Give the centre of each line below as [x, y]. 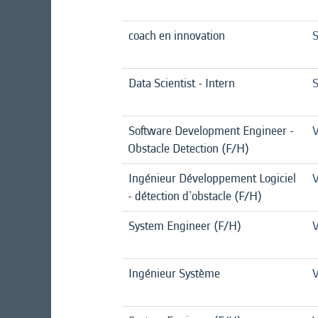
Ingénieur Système [174, 273]
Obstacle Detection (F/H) [188, 148]
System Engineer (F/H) [185, 226]
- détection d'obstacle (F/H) [195, 196]
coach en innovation [177, 35]
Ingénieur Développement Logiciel [212, 178]
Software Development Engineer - [211, 131]
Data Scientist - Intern [182, 83]
